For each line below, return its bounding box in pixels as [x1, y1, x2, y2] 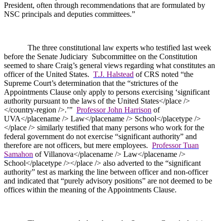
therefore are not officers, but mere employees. [4, 141, 148, 149]
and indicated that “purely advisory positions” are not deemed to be [4, 176, 212, 185]
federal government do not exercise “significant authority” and [4, 132, 197, 141]
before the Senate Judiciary [4, 52, 90, 61]
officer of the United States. [4, 70, 89, 78]
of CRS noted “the [134, 70, 193, 78]
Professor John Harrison [76, 105, 151, 114]
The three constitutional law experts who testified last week [28, 43, 211, 52]
